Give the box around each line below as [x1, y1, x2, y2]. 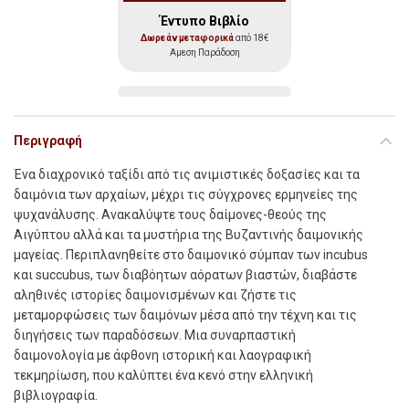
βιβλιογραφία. [14, 388, 98, 404]
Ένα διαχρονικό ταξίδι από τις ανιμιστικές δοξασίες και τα [14, 167, 360, 183]
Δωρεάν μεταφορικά [141, 33, 234, 44]
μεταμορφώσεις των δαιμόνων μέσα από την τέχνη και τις [14, 308, 357, 323]
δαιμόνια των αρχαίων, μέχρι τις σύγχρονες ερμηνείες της [14, 187, 358, 203]
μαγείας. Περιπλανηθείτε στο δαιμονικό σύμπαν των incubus [14, 247, 368, 263]
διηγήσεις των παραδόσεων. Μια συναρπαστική [14, 328, 296, 343]
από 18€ [234, 33, 268, 44]
